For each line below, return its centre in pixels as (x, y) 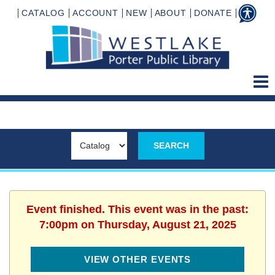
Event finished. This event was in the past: (137, 209)
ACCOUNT (95, 13)
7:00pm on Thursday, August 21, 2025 (137, 224)
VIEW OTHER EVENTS (137, 259)
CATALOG (44, 13)
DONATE (213, 13)
